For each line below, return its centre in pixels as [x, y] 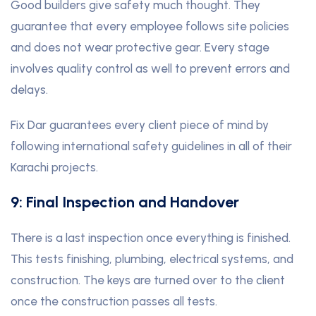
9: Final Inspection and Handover [125, 202]
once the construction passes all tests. [114, 302]
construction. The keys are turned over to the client [148, 280]
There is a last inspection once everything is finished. [151, 238]
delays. [29, 90]
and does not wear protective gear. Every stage [140, 48]
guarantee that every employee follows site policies [150, 26]
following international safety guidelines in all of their [151, 146]
